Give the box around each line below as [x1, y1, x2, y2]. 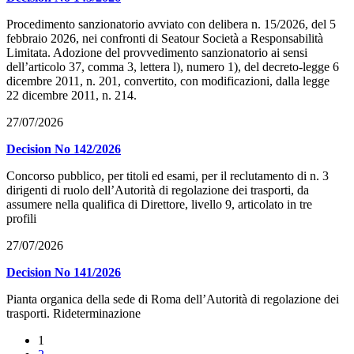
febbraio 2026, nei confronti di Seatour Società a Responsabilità [6, 32, 323, 46]
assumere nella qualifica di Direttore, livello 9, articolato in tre [6, 198, 312, 212]
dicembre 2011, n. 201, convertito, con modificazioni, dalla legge [6, 74, 330, 88]
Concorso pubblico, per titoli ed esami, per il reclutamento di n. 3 [6, 169, 329, 183]
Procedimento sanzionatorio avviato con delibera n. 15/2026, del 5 [6, 17, 336, 32]
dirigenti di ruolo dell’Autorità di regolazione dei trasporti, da [6, 183, 309, 198]
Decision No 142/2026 [6, 142, 121, 156]
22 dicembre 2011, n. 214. [6, 88, 137, 103]
